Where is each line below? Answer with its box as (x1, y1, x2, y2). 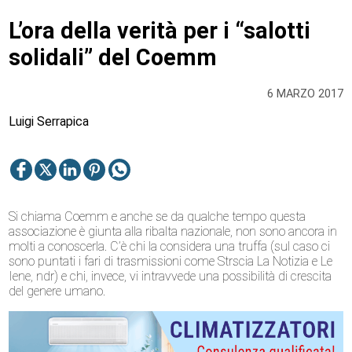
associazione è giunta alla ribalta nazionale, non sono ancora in (9, 224, 338, 240)
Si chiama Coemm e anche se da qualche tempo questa (9, 209, 306, 225)
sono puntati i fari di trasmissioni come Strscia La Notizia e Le (9, 254, 333, 269)
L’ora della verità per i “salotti (9, 16, 311, 44)
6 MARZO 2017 (266, 87, 343, 101)
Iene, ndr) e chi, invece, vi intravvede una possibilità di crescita (9, 269, 332, 284)
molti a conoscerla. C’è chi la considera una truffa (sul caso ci (9, 239, 331, 255)
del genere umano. (9, 284, 106, 299)
